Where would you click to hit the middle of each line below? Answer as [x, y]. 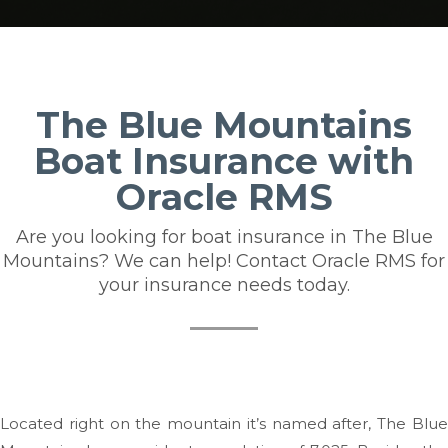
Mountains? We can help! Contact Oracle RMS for [224, 260]
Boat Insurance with [224, 160]
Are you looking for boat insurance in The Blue [224, 236]
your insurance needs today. [224, 284]
